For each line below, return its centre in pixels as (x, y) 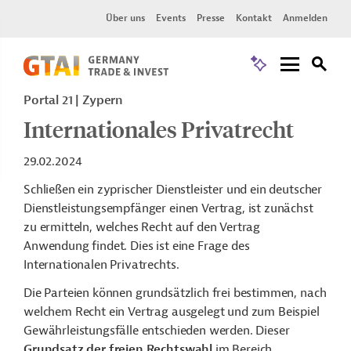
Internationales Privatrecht (159, 129)
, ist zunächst (277, 208)
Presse (211, 18)
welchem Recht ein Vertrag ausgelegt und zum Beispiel (172, 312)
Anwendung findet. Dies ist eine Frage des (137, 246)
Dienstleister (190, 190)
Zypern (103, 100)
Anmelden (305, 18)
